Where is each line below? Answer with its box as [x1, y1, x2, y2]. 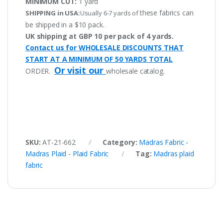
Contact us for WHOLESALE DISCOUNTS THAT [25, 42, 184, 52]
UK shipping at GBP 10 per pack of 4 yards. [25, 31, 174, 41]
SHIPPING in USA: [25, 8, 80, 17]
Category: [102, 137, 139, 147]
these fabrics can [139, 7, 194, 17]
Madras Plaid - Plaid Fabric [25, 148, 109, 158]
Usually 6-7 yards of [80, 8, 140, 17]
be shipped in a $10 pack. [25, 19, 105, 29]
